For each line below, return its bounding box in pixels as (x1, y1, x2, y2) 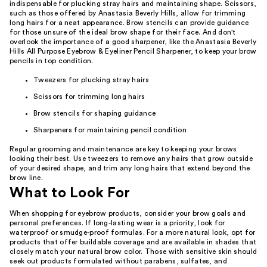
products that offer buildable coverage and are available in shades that (10, 238, 257, 246)
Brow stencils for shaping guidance (33, 110, 156, 117)
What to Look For (10, 186, 130, 200)
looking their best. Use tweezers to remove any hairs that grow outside (10, 155, 253, 162)
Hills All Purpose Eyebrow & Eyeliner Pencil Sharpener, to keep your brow (10, 48, 257, 55)
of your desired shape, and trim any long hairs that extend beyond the (10, 164, 250, 172)
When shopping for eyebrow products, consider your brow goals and (10, 210, 246, 217)
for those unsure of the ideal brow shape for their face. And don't (10, 29, 236, 36)
